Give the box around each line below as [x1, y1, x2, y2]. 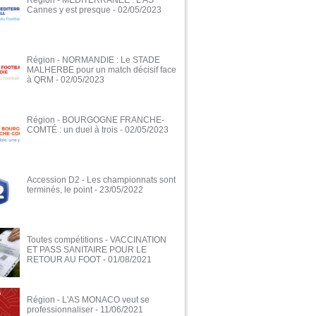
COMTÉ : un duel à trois [27, 125, 118, 135]
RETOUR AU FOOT [27, 255, 101, 265]
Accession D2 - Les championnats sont [27, 175, 176, 186]
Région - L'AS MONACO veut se [27, 295, 150, 305]
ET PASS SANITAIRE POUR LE [27, 245, 147, 255]
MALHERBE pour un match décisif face [27, 65, 176, 75]
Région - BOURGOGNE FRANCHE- [27, 115, 164, 126]
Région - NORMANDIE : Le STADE [27, 55, 160, 66]
